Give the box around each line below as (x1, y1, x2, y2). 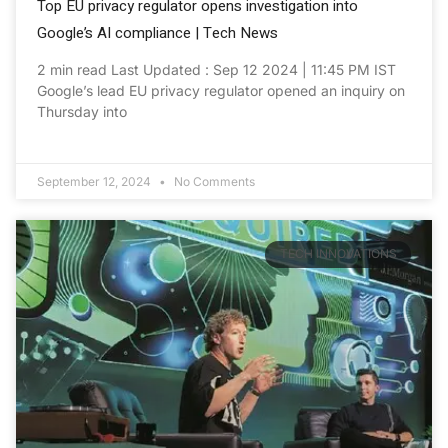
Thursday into (37, 103, 127, 121)
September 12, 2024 (37, 174, 154, 190)
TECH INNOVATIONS (279, 246, 397, 262)
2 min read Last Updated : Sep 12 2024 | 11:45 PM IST (37, 61, 396, 79)
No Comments (171, 174, 255, 190)
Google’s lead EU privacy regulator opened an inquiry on (37, 82, 405, 100)
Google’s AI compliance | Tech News (37, 22, 278, 45)
